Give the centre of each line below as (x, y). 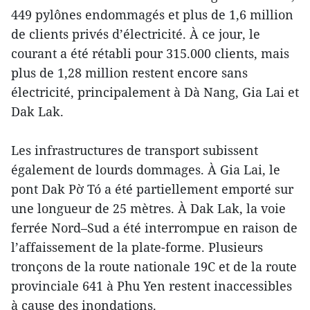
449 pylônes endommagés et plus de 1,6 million (152, 14)
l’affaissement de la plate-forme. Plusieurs (137, 247)
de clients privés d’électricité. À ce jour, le (136, 34)
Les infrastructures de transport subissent (135, 150)
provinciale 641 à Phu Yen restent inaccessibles (152, 285)
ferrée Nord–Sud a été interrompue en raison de (154, 227)
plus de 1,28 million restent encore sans (129, 72)
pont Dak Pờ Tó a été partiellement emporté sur (152, 189)
